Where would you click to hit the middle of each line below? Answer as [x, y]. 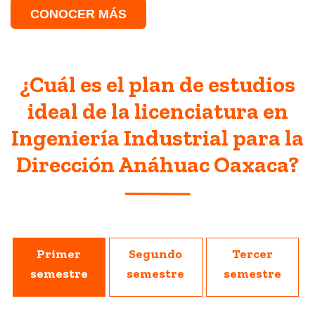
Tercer [253, 254]
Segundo [156, 254]
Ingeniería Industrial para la [157, 138]
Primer [59, 254]
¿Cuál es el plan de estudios [157, 85]
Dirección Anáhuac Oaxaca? [157, 165]
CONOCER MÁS [78, 14]
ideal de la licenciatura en [157, 111]
